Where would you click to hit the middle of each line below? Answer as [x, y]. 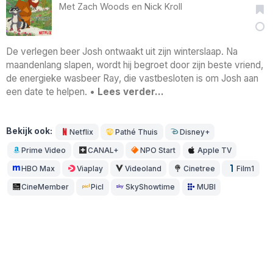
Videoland [143, 169]
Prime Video [44, 151]
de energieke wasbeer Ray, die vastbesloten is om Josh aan [132, 79]
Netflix [82, 132]
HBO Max [38, 169]
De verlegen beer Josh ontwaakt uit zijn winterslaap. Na [122, 52]
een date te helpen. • [52, 92]
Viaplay [90, 169]
